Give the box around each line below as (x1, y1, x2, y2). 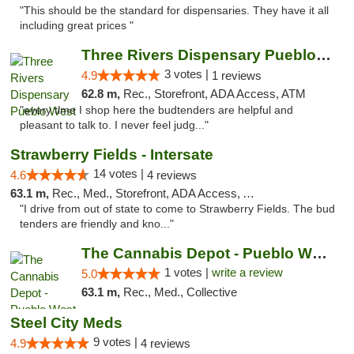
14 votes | (93, 167, 147, 180)
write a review (211, 265, 283, 279)
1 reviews (211, 69, 262, 82)
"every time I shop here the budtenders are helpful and (20, 104, 293, 116)
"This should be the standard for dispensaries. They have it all (20, 5, 329, 17)
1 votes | (164, 265, 212, 279)
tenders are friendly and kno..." (20, 218, 174, 230)
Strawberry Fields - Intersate (10, 146, 213, 163)
